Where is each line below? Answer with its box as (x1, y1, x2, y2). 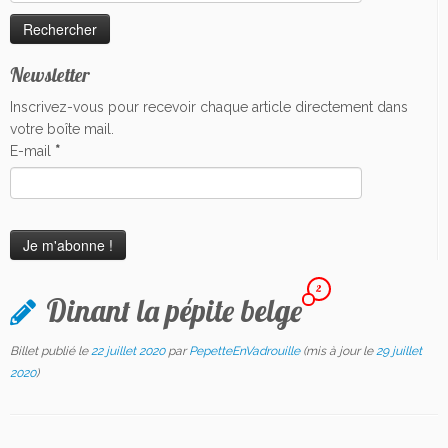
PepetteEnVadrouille (189, 344, 300, 358)
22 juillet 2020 (91, 344, 165, 358)
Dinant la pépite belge (46, 292, 309, 330)
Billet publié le (10, 344, 91, 358)
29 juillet (376, 344, 422, 358)
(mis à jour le (300, 344, 376, 358)
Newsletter (10, 63, 90, 87)
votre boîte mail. (10, 121, 114, 137)
